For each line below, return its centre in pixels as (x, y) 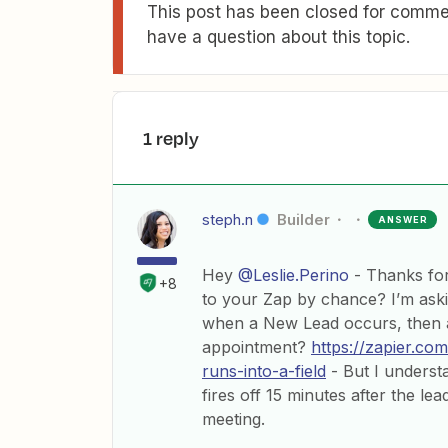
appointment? (256, 347)
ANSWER (403, 219)
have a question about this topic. (278, 37)
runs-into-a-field (264, 371)
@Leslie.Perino (293, 275)
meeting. (233, 419)
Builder (303, 219)
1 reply (171, 138)
